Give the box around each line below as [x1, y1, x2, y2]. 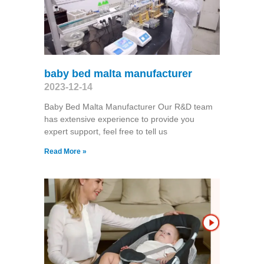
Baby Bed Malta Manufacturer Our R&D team [44, 101, 213, 111]
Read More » [44, 147, 87, 156]
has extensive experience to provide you [44, 114, 194, 124]
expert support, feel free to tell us [44, 126, 167, 136]
